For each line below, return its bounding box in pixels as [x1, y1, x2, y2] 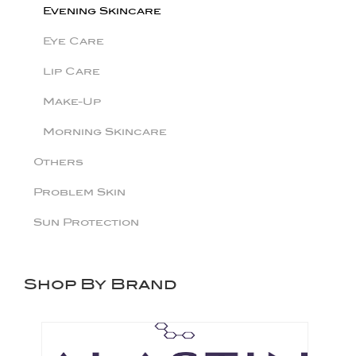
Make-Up [43, 95, 101, 107]
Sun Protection [33, 216, 139, 228]
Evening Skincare [43, 5, 161, 17]
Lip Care [43, 65, 100, 77]
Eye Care [43, 35, 104, 47]
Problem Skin [33, 186, 126, 198]
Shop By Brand [24, 275, 177, 293]
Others [33, 156, 83, 168]
